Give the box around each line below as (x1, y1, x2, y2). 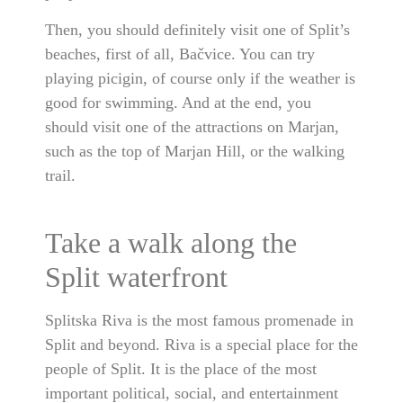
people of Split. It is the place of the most (45, 359, 317, 378)
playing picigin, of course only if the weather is (45, 68, 355, 87)
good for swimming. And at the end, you (45, 93, 311, 112)
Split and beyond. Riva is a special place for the (45, 335, 358, 354)
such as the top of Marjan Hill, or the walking (45, 141, 345, 160)
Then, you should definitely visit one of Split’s (45, 20, 350, 39)
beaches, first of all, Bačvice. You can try (45, 44, 315, 63)
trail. (45, 166, 76, 184)
